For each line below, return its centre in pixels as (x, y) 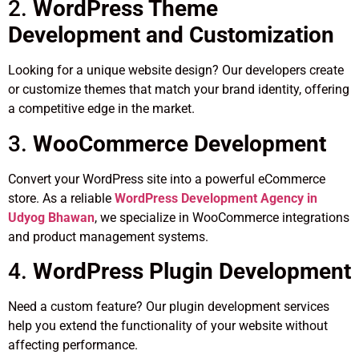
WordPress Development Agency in (216, 198)
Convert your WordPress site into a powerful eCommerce (167, 179)
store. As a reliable (61, 198)
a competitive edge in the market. (101, 109)
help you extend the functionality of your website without (168, 326)
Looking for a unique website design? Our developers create (176, 71)
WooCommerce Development (179, 143)
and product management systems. (108, 236)
